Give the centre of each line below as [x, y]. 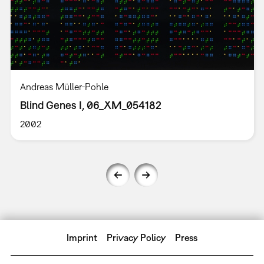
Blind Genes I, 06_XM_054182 [90, 105]
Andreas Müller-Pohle [64, 87]
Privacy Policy [136, 238]
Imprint [82, 238]
